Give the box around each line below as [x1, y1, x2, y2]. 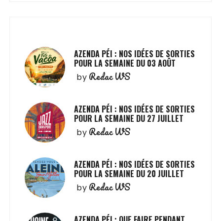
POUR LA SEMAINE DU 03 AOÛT [74, 57, 176, 69]
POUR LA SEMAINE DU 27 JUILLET [74, 112, 184, 124]
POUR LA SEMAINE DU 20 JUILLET [74, 167, 184, 180]
